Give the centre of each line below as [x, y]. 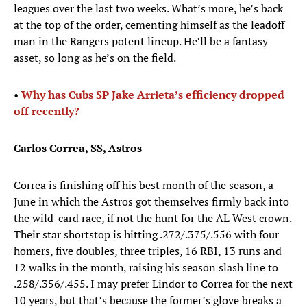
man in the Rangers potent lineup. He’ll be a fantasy [141, 41]
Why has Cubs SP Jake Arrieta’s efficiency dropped [153, 95]
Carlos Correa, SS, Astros [78, 148]
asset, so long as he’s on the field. [95, 58]
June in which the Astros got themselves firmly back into [151, 202]
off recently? [47, 111]
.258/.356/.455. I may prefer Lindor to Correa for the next [153, 284]
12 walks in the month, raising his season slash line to [146, 268]
